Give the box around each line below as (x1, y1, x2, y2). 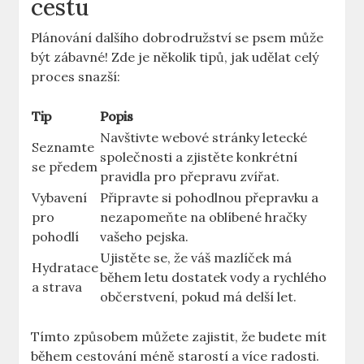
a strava (32, 279, 83, 296)
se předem (32, 158, 98, 175)
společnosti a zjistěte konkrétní (100, 149, 298, 166)
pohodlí (32, 228, 80, 245)
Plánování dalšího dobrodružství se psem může (31, 29, 324, 46)
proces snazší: (31, 68, 121, 85)
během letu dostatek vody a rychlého (100, 269, 327, 286)
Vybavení (32, 189, 88, 206)
